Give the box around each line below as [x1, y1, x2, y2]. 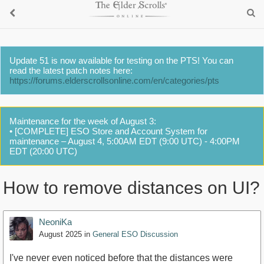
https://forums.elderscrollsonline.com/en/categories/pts [9, 75, 219, 85]
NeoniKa [39, 217, 72, 227]
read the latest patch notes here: [9, 65, 133, 75]
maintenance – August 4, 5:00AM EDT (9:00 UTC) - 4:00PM [9, 136, 240, 146]
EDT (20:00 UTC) [9, 146, 77, 156]
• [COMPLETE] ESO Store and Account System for [9, 126, 207, 136]
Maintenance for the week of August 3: [9, 116, 156, 126]
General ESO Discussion [93, 230, 178, 239]
